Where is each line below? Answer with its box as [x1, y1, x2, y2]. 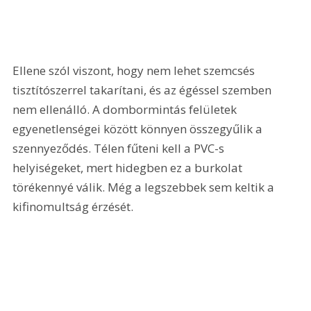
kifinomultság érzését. [12, 198, 134, 215]
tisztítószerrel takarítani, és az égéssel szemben [12, 81, 275, 98]
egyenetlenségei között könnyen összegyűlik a [12, 120, 266, 137]
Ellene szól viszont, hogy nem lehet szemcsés [12, 62, 258, 78]
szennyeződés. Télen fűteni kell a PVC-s [12, 140, 228, 156]
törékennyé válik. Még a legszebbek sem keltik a [12, 178, 278, 195]
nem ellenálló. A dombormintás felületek [12, 101, 240, 117]
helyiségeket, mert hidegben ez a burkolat [12, 159, 246, 176]
